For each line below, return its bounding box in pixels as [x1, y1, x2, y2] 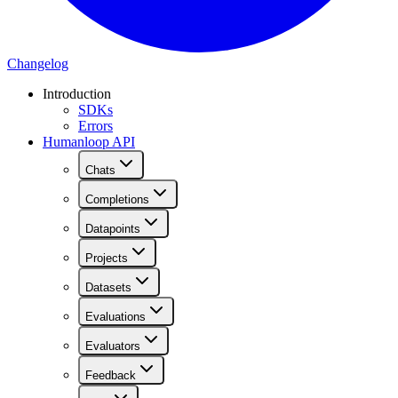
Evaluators [85, 339, 140, 354]
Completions [85, 193, 149, 207]
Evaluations [85, 310, 146, 324]
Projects [85, 251, 128, 266]
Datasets [85, 281, 131, 295]
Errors [78, 118, 113, 134]
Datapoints [85, 222, 140, 236]
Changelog [7, 56, 68, 72]
